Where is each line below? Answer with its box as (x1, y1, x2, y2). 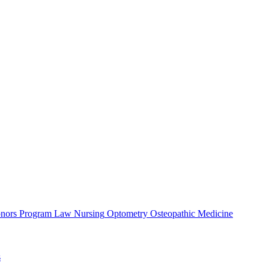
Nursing (74, 208, 104, 219)
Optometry (104, 208, 150, 219)
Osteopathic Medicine (150, 208, 233, 219)
